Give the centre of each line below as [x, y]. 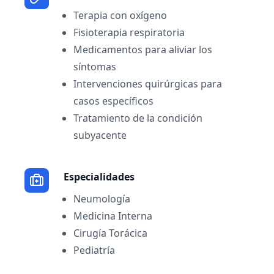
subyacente [100, 135]
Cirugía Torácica [110, 233]
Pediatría [94, 250]
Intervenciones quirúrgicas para [148, 84]
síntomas [95, 67]
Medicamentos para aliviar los [143, 50]
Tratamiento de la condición [138, 118]
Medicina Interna [113, 216]
